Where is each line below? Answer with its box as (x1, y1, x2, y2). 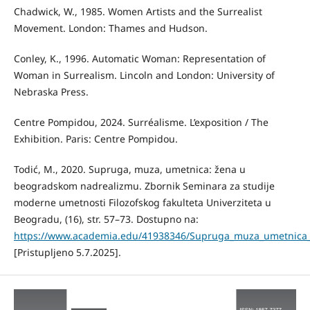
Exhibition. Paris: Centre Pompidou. (13, 131, 178, 145)
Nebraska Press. (13, 84, 89, 98)
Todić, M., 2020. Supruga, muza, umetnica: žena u (13, 162, 246, 176)
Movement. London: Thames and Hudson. (13, 21, 208, 35)
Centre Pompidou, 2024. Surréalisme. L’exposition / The (13, 115, 268, 129)
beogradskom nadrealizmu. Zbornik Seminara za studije (13, 179, 275, 192)
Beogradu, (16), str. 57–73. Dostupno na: (13, 212, 199, 226)
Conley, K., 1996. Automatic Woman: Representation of (13, 51, 266, 65)
